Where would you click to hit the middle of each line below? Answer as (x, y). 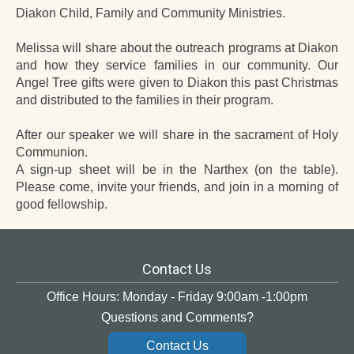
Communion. (52, 152)
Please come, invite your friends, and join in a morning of (177, 187)
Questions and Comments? (177, 317)
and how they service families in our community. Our (177, 65)
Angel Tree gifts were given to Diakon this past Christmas (177, 83)
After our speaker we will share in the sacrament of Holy (177, 135)
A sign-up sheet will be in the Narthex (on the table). (177, 169)
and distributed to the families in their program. (145, 100)
